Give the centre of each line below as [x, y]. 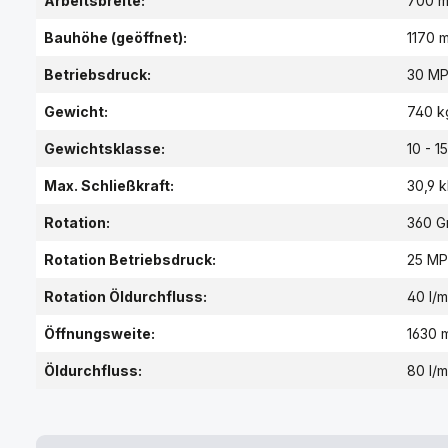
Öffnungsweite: [99, 333]
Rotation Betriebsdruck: [130, 259]
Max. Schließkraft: [109, 185]
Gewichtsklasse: [104, 148]
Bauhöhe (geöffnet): [115, 37]
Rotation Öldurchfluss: [125, 296]
